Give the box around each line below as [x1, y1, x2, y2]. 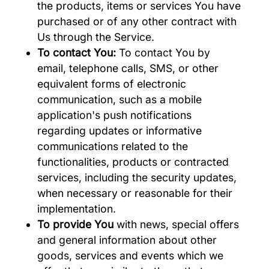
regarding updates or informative [37, 124, 202, 137]
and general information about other [37, 233, 217, 246]
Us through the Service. [37, 30, 155, 43]
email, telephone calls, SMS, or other [37, 61, 219, 74]
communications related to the [37, 139, 189, 153]
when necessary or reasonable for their [37, 186, 233, 199]
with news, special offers [113, 217, 240, 231]
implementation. [37, 202, 116, 215]
